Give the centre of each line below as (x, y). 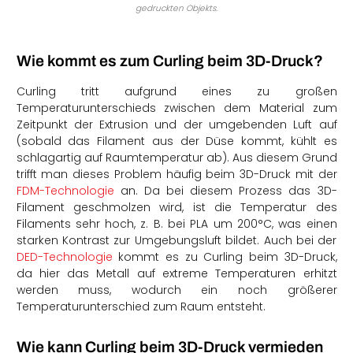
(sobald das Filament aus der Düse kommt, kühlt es (176, 141)
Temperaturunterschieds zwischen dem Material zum (176, 108)
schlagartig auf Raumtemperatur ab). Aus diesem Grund (176, 158)
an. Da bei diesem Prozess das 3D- (225, 191)
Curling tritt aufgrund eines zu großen (176, 92)
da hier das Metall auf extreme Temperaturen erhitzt (176, 274)
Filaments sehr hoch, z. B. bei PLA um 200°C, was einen (176, 224)
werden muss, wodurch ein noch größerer (176, 290)
